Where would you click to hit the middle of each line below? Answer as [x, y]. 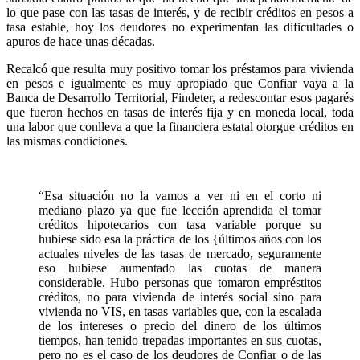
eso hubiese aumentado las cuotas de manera [180, 268]
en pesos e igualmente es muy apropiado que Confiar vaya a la [180, 84]
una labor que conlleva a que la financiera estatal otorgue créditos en [180, 127]
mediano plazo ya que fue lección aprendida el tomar [180, 211]
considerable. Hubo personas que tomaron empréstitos [180, 283]
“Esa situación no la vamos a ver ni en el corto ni [180, 196]
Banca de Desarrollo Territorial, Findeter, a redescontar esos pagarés [180, 98]
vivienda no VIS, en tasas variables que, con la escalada [180, 312]
